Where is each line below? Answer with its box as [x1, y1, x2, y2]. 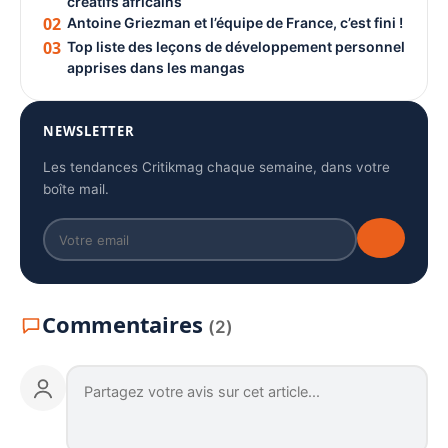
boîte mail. [43, 181, 109, 198]
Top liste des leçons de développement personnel [67, 38, 405, 56]
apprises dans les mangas [67, 59, 245, 77]
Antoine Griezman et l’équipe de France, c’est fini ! [67, 14, 403, 32]
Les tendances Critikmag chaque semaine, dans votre [43, 159, 390, 176]
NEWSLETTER [43, 122, 135, 141]
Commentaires [42, 309, 209, 340]
